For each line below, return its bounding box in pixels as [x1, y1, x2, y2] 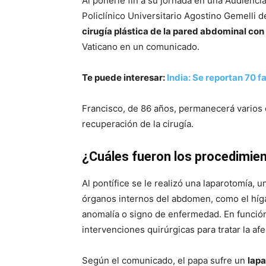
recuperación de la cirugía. [82, 118, 194, 129]
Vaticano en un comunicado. [82, 41, 199, 52]
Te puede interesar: [82, 72, 167, 83]
